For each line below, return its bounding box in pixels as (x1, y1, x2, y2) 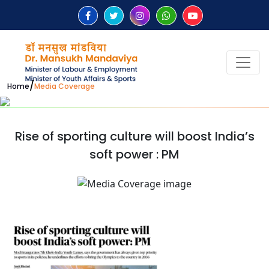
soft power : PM (89, 146, 180, 163)
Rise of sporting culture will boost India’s (14, 128, 255, 145)
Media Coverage (34, 81, 95, 92)
